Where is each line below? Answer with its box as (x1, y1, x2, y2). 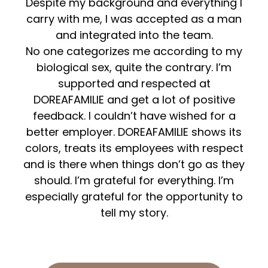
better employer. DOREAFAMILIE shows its (26, 124, 242, 139)
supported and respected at (57, 75, 211, 91)
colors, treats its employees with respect (25, 140, 243, 156)
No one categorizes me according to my (26, 43, 242, 59)
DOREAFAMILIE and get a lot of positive (33, 92, 235, 107)
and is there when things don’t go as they (23, 156, 245, 172)
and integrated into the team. (55, 27, 213, 42)
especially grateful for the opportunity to (25, 188, 243, 204)
